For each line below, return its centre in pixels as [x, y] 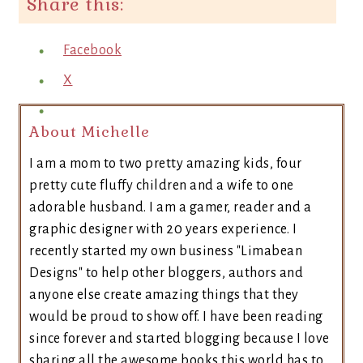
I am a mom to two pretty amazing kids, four [166, 164]
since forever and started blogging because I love [179, 339]
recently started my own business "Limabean [166, 251]
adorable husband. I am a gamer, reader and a [170, 207]
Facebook [92, 50]
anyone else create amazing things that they [164, 295]
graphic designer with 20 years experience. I [163, 229]
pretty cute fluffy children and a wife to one [162, 186]
